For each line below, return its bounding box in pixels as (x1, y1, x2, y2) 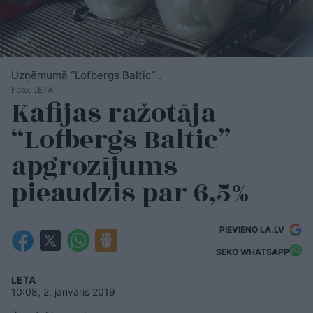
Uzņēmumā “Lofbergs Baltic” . (11, 68, 161, 82)
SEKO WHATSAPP (216, 246, 289, 257)
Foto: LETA (11, 85, 53, 95)
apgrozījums (11, 147, 177, 187)
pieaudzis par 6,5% (11, 173, 256, 213)
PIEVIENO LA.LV (219, 224, 286, 235)
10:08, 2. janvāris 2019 (11, 286, 115, 298)
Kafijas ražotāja (11, 94, 216, 133)
